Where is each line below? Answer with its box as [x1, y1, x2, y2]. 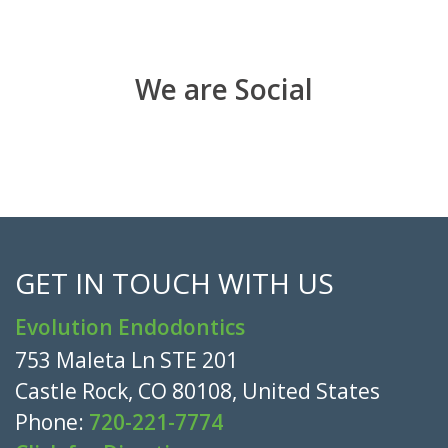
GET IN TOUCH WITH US [15, 263, 334, 302]
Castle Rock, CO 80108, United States [15, 376, 380, 405]
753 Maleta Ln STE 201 [15, 345, 238, 374]
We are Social [135, 69, 313, 108]
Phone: [15, 407, 89, 436]
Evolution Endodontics [15, 312, 245, 341]
